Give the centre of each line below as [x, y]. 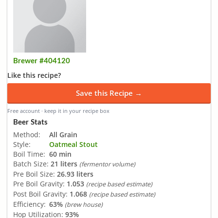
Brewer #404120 [42, 61]
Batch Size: [31, 163]
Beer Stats [30, 122]
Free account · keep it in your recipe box [58, 111]
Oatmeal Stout [73, 144]
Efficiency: [29, 204]
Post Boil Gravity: [40, 194]
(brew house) [84, 204]
